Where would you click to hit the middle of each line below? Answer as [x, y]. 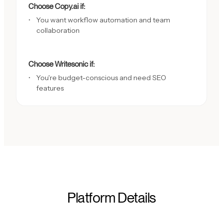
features [50, 88]
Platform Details [111, 198]
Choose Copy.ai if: [57, 6]
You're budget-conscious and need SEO [101, 77]
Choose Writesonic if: [61, 64]
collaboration [58, 30]
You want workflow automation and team [103, 20]
